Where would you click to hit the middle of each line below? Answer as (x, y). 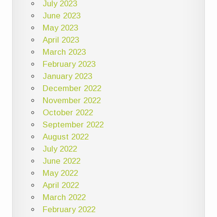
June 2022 (61, 161)
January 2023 (67, 76)
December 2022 (72, 88)
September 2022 (73, 124)
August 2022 (65, 137)
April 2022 (61, 185)
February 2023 (69, 64)
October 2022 (68, 112)
